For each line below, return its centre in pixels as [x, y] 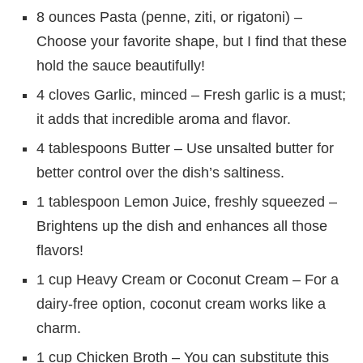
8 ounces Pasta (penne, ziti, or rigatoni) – [169, 17]
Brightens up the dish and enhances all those [182, 226]
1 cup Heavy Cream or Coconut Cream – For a [188, 279]
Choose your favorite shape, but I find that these [192, 41]
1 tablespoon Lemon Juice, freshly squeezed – [187, 201]
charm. [59, 328]
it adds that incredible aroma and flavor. [164, 119]
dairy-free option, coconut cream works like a [181, 303]
